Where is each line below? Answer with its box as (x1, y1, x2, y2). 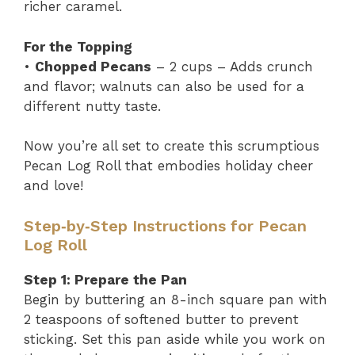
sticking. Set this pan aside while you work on (24, 330, 326, 347)
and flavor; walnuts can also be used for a (24, 78, 304, 94)
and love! (24, 177, 83, 193)
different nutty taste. (24, 97, 161, 114)
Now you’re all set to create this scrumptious (24, 138, 319, 154)
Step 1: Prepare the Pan (24, 271, 187, 288)
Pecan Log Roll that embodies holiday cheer (24, 158, 313, 174)
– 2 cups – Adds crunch (151, 58, 313, 74)
